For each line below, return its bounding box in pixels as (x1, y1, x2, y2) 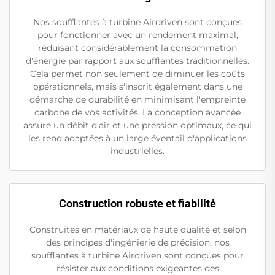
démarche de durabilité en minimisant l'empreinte (29, 94, 246, 106)
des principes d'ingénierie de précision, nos (45, 237, 230, 249)
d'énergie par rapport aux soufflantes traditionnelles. (26, 55, 249, 67)
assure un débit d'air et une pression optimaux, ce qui (23, 120, 252, 131)
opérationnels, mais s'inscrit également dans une (33, 81, 242, 93)
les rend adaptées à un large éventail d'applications (28, 133, 247, 144)
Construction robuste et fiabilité (59, 197, 216, 211)
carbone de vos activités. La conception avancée (34, 107, 241, 118)
